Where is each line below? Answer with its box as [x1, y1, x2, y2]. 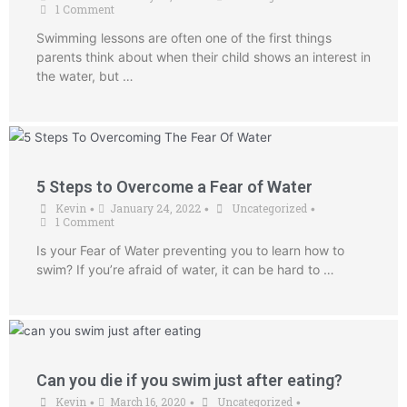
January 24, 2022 [110, 200, 201, 215]
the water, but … [36, 67, 134, 84]
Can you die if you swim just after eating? [36, 370, 342, 390]
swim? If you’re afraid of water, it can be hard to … [36, 261, 334, 277]
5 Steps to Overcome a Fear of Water [36, 176, 313, 196]
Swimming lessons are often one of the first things [36, 29, 332, 45]
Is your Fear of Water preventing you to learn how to [36, 242, 344, 258]
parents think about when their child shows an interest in [36, 48, 371, 65]
